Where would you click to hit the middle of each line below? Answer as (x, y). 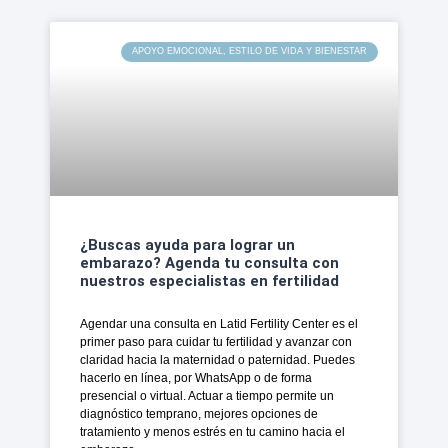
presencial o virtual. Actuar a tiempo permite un (207, 395)
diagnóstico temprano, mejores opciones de (199, 413)
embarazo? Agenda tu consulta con (209, 262)
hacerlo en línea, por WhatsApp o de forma (196, 377)
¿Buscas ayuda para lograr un (187, 244)
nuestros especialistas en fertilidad (209, 280)
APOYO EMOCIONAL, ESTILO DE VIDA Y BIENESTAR (250, 51)
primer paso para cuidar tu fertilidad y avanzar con (216, 341)
